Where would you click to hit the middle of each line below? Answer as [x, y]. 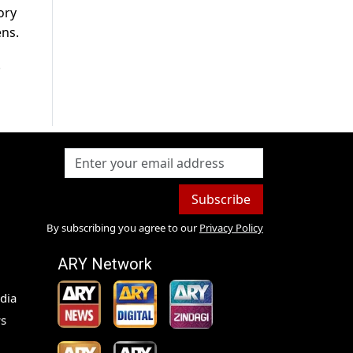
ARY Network [105, 264]
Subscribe [221, 200]
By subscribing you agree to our [121, 228]
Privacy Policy [231, 228]
